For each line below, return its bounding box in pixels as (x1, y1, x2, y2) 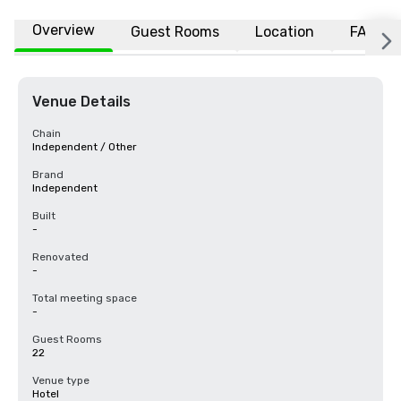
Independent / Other (32, 141, 137, 153)
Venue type (32, 374, 90, 387)
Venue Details (32, 93, 131, 110)
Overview (32, 21, 95, 38)
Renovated (32, 251, 89, 263)
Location (255, 22, 314, 40)
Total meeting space (32, 292, 137, 304)
